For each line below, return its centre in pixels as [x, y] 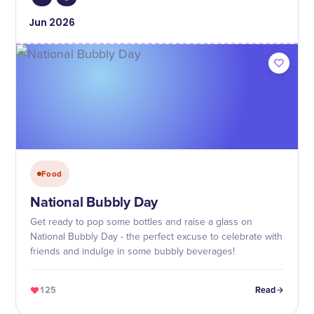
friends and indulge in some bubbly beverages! [132, 252]
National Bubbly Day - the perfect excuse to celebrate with [156, 237]
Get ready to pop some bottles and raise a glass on [141, 222]
